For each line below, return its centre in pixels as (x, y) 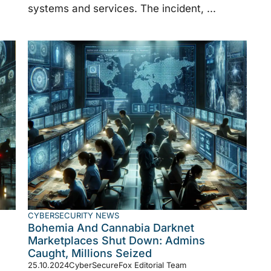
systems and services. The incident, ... (122, 8)
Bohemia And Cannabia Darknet (111, 227)
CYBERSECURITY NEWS (73, 215)
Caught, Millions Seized (90, 253)
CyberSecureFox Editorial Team (128, 265)
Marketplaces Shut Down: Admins (116, 240)
